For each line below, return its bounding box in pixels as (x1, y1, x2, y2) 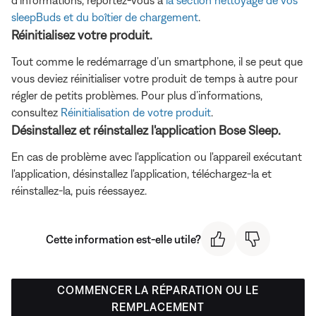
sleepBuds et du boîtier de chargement (11, 11, 198, 24)
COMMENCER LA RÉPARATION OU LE (57, 284, 259, 297)
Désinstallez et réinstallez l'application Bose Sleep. (11, 123, 281, 138)
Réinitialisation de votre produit (61, 106, 211, 119)
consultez (11, 106, 61, 119)
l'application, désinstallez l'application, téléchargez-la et (11, 167, 272, 181)
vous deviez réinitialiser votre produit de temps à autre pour (11, 72, 298, 85)
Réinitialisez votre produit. (11, 28, 152, 43)
